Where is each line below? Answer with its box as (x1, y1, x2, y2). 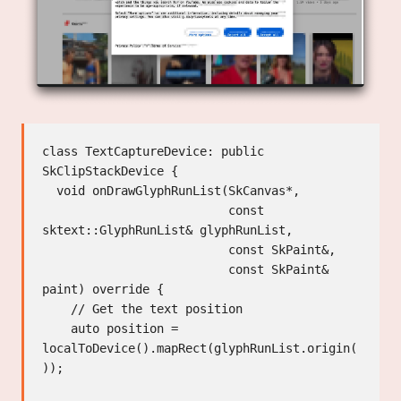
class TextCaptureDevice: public (42, 143, 264, 158)
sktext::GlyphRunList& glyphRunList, (42, 222, 293, 237)
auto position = (42, 320, 71, 336)
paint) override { (42, 281, 164, 296)
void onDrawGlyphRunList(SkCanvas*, (42, 183, 56, 198)
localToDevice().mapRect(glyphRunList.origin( (42, 340, 357, 355)
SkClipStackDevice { (42, 163, 178, 178)
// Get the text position (42, 301, 71, 316)
